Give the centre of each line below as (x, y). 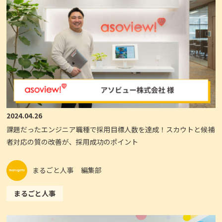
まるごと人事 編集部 (67, 170)
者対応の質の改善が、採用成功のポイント (73, 141)
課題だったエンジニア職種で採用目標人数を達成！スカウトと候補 (111, 129)
